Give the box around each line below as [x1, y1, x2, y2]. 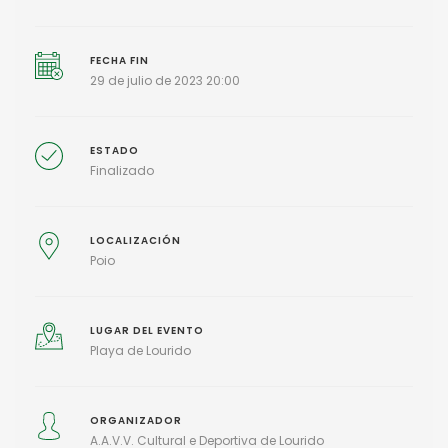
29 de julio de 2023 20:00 [89, 71, 240, 89]
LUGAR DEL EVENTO [89, 323, 204, 337]
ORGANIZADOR [89, 413, 182, 427]
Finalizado [89, 161, 154, 179]
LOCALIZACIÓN [89, 233, 181, 247]
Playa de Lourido [89, 341, 191, 359]
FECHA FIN [89, 53, 149, 67]
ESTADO [89, 143, 139, 157]
